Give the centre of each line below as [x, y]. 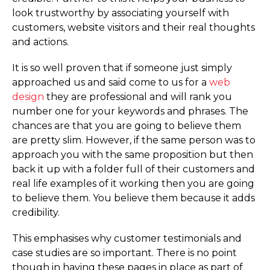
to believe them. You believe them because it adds [133, 198]
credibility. [36, 212]
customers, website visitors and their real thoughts [133, 27]
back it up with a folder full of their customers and [133, 169]
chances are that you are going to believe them [127, 125]
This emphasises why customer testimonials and [127, 239]
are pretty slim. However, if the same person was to [134, 140]
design [28, 96]
